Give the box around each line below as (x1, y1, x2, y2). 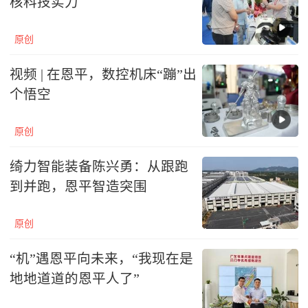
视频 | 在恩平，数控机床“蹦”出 (10, 67, 197, 82)
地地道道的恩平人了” (10, 272, 140, 287)
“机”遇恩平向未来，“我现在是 (10, 252, 193, 267)
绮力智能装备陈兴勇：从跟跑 (10, 159, 188, 175)
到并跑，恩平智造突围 (10, 179, 147, 195)
